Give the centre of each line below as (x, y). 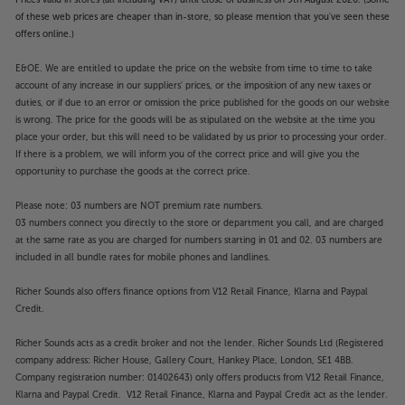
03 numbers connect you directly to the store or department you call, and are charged (199, 223)
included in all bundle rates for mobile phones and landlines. (143, 257)
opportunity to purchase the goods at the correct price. (133, 171)
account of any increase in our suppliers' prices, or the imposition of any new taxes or (193, 85)
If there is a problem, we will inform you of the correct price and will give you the (188, 154)
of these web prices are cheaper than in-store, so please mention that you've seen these (202, 17)
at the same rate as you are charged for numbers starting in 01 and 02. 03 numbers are (199, 240)
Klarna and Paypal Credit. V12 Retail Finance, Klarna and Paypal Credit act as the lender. (202, 395)
